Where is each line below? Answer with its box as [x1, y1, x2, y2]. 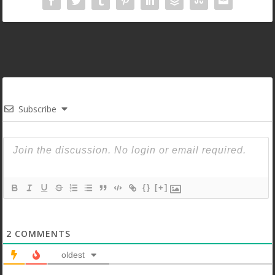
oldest [61, 249, 85, 260]
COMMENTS [12, 227, 71, 239]
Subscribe [18, 103, 57, 115]
